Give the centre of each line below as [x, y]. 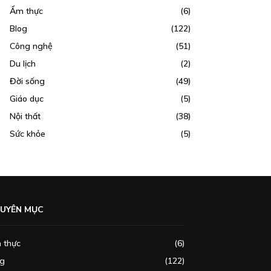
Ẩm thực [26, 11]
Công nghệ [31, 46]
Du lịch [23, 64]
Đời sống [27, 81]
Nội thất [25, 116]
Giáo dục [27, 99]
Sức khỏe [28, 134]
